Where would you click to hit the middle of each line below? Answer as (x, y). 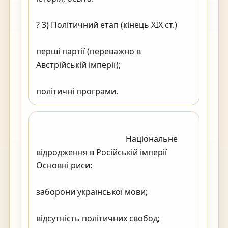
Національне (81, 139)
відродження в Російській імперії (102, 152)
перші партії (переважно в (89, 51)
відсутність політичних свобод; (98, 218)
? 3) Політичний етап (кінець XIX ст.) (107, 25)
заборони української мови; (92, 192)
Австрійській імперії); (78, 65)
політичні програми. (159, 91)
